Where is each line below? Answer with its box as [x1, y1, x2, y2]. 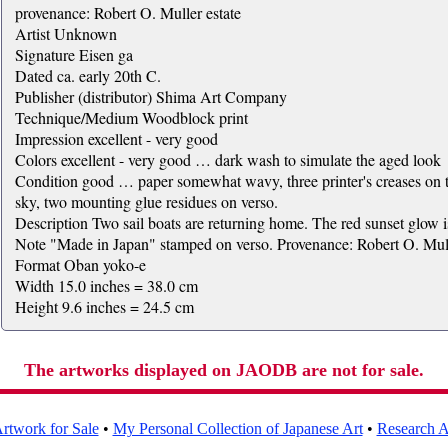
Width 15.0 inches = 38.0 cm [14, 275, 198, 296]
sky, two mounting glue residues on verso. [14, 191, 278, 212]
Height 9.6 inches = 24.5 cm [14, 296, 194, 317]
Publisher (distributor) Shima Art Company [14, 86, 287, 107]
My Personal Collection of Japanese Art [112, 420, 363, 437]
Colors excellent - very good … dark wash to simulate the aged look [14, 149, 441, 170]
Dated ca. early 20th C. [14, 65, 161, 86]
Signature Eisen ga [14, 44, 133, 65]
